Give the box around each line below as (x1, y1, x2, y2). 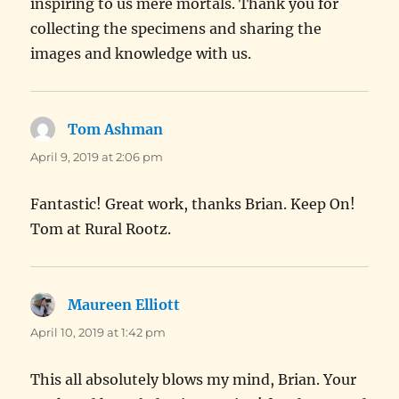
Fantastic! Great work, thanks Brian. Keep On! (30, 195, 356, 214)
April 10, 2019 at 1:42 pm (30, 325, 167, 340)
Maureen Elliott (68, 296, 181, 314)
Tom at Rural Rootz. (30, 220, 172, 239)
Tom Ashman (68, 120, 164, 139)
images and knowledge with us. (30, 45, 252, 63)
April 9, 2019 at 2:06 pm (30, 150, 164, 165)
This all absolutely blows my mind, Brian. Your (30, 370, 357, 389)
